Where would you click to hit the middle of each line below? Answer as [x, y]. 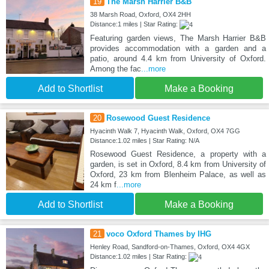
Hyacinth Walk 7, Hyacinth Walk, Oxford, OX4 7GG [165, 131]
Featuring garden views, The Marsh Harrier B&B [178, 38]
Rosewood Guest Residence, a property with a [178, 154]
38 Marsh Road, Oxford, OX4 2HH [140, 14]
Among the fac [115, 69]
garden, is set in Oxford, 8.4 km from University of [178, 165]
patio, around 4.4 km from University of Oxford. [178, 59]
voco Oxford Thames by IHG [159, 234]
